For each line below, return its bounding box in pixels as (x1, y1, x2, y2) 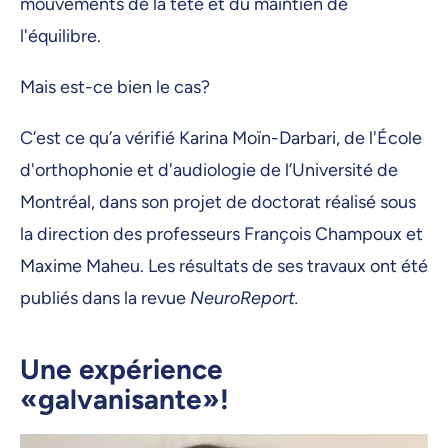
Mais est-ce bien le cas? (20, 76, 218, 99)
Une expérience (20, 352, 223, 387)
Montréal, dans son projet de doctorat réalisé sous (20, 191, 416, 214)
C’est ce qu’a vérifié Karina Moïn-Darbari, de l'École (20, 127, 422, 150)
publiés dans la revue (20, 287, 190, 310)
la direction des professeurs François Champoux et (20, 223, 423, 246)
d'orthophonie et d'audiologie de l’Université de (20, 159, 398, 182)
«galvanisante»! (20, 382, 229, 417)
